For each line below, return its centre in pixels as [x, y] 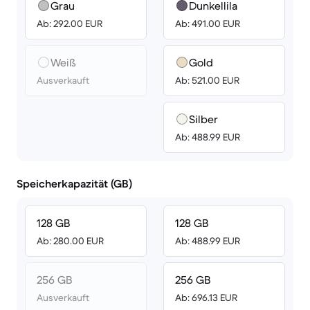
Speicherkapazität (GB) [74, 183]
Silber [203, 119]
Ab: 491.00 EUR [208, 24]
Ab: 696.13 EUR [206, 298]
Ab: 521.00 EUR [207, 80]
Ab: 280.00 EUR [70, 241]
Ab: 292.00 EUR [70, 24]
